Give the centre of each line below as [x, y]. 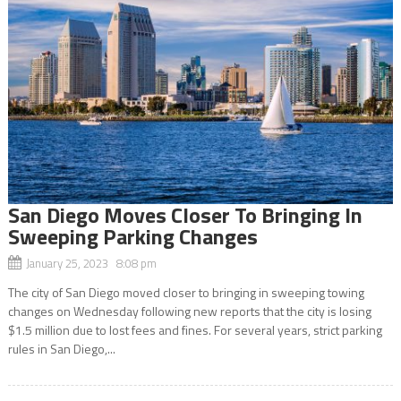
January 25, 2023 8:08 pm [91, 263]
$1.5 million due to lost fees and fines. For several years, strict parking [195, 329]
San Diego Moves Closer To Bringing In [185, 214]
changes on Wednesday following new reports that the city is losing [189, 311]
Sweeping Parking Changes [132, 236]
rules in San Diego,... [61, 348]
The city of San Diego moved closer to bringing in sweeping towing [186, 292]
